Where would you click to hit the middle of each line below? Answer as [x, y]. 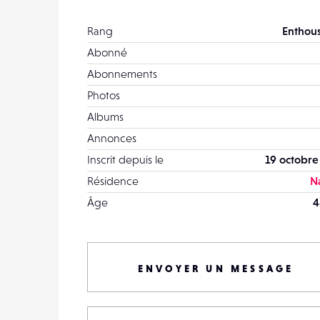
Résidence [113, 181]
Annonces [112, 138]
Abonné [107, 52]
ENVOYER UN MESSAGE [216, 269]
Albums [105, 116]
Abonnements [122, 74]
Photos [104, 95]
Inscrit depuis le [125, 159]
